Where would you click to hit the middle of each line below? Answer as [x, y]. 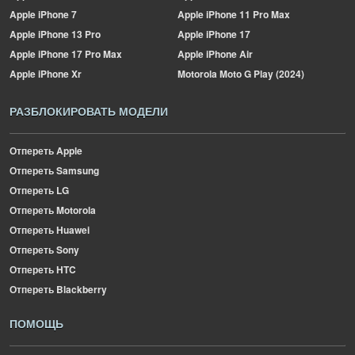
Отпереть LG [39, 190]
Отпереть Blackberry [58, 289]
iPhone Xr [59, 74]
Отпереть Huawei [50, 230]
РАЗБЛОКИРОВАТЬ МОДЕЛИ [89, 111]
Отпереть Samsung [54, 170]
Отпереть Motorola [53, 210]
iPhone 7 [56, 14]
